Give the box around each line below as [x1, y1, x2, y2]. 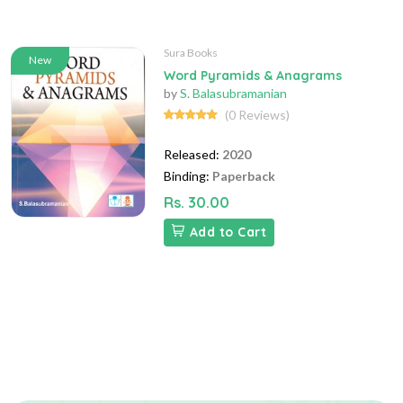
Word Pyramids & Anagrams [164, 67, 342, 85]
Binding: [164, 168, 210, 184]
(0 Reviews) [225, 107, 290, 123]
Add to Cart [189, 224, 266, 241]
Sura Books [164, 46, 218, 60]
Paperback [212, 168, 275, 184]
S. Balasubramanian [180, 85, 287, 102]
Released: [164, 147, 219, 163]
